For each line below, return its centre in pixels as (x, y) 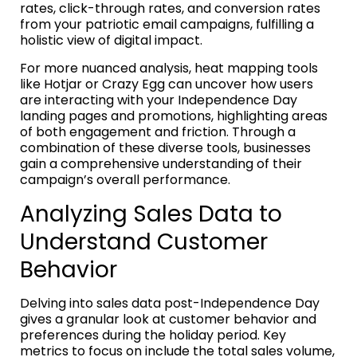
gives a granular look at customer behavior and (168, 320)
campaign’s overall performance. (125, 180)
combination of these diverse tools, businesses (165, 148)
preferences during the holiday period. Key (153, 335)
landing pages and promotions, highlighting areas (174, 116)
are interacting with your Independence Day (159, 100)
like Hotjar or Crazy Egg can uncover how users (167, 84)
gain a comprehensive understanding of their (161, 164)
